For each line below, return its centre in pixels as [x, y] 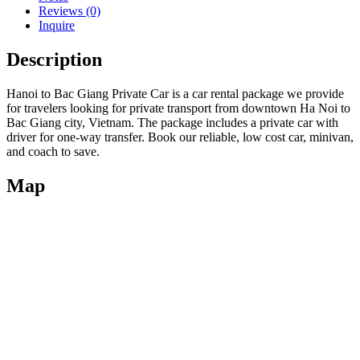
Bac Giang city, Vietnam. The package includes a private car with [172, 122]
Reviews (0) [70, 10]
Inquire [57, 25]
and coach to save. [53, 151]
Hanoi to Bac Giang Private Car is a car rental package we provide [175, 93]
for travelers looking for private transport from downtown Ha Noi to [178, 108]
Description [54, 59]
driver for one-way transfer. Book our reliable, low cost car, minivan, [180, 137]
